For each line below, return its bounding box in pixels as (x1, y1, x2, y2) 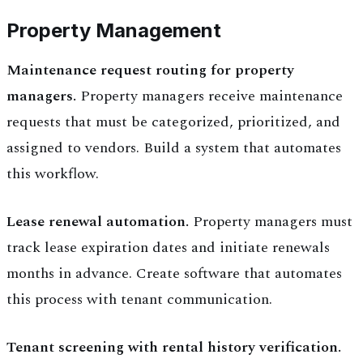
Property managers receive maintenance (76, 85, 343, 108)
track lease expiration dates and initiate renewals (6, 237, 330, 259)
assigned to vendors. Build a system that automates (6, 137, 341, 160)
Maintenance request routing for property (6, 59, 294, 82)
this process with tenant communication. (6, 288, 272, 311)
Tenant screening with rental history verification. (6, 336, 341, 359)
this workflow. (6, 163, 99, 186)
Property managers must (189, 211, 352, 233)
